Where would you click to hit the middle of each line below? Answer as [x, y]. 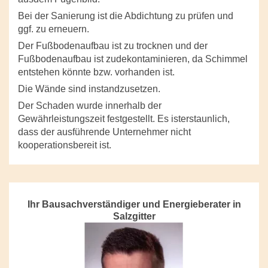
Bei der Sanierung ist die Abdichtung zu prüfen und [126, 16]
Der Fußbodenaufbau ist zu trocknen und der [113, 46]
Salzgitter [134, 217]
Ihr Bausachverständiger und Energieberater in [134, 205]
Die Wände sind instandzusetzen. [89, 89]
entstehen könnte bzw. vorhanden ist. [98, 72]
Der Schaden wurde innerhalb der [90, 106]
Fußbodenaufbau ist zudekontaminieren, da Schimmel [133, 59]
